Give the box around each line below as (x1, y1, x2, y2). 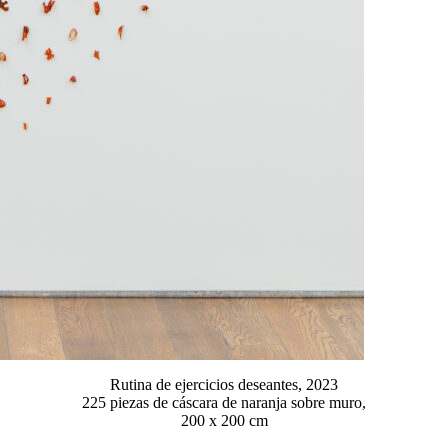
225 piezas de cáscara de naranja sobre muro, (82, 393, 366, 411)
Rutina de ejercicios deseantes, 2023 (110, 375, 338, 393)
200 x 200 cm (180, 411, 268, 429)
